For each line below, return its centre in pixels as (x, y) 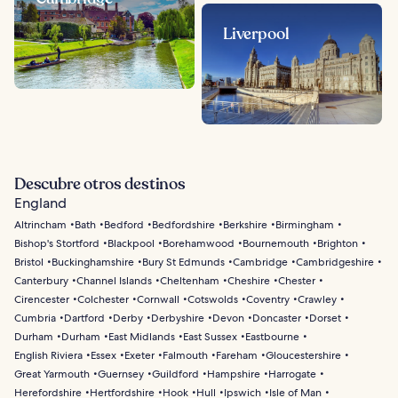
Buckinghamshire (93, 262)
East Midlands (142, 336)
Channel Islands (114, 280)
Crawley (317, 299)
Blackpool (131, 243)
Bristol (29, 262)
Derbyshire (178, 318)
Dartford (84, 318)
